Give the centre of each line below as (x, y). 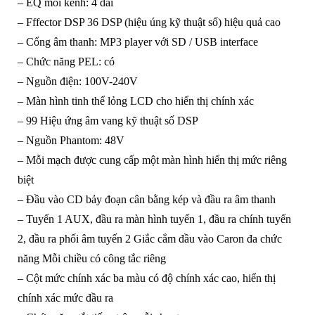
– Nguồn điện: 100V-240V (77, 82)
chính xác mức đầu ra (65, 298)
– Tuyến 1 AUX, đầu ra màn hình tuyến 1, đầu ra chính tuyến (154, 219)
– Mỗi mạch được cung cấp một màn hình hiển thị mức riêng (152, 160)
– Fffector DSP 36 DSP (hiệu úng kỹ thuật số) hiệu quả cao (149, 22)
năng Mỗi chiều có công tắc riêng (91, 259)
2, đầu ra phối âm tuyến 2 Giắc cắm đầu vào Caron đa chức (149, 239)
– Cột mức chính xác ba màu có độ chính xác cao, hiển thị (146, 278)
